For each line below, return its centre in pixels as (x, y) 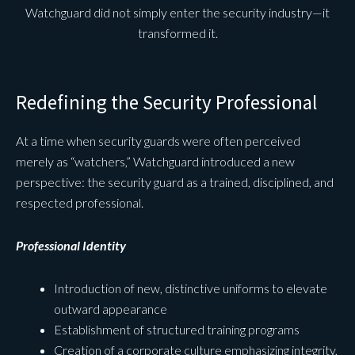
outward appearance (111, 308)
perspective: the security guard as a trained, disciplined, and (175, 181)
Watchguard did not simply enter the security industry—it (177, 12)
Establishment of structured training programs (177, 329)
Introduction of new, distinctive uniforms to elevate (191, 288)
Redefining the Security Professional (166, 102)
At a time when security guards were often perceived (158, 140)
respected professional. (80, 202)
